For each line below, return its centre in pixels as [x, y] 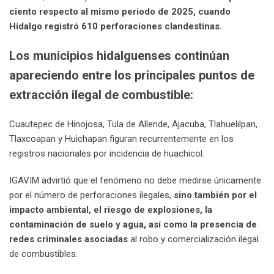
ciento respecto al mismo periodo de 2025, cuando [120, 12]
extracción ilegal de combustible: [101, 95]
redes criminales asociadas [68, 239]
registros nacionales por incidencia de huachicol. [107, 154]
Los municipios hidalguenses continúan [119, 56]
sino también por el [215, 195]
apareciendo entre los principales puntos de [132, 76]
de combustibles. [43, 254]
